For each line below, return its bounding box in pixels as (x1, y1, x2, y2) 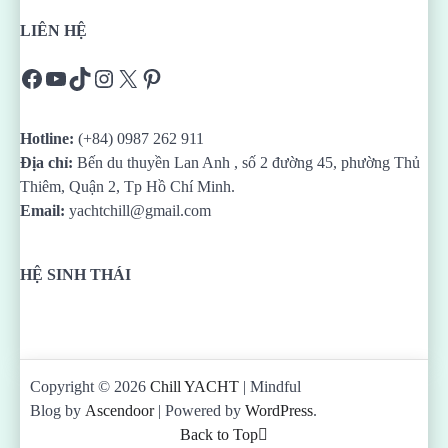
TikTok (67, 64, 137, 91)
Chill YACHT (150, 377, 239, 395)
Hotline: (20, 129, 78, 147)
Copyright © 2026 (30, 377, 150, 395)
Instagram (91, 64, 188, 91)
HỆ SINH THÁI (20, 265, 131, 283)
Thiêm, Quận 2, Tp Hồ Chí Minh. (20, 177, 235, 195)
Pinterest (139, 64, 224, 91)
